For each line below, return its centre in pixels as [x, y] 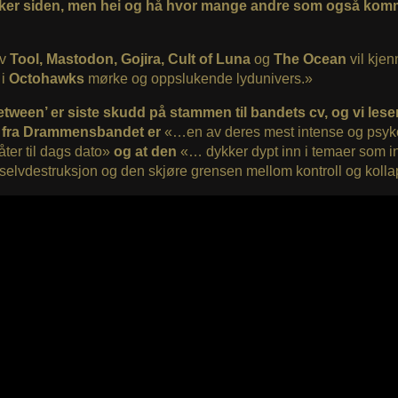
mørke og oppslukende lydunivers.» [198, 78]
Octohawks [46, 78]
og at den [145, 151]
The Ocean [310, 59]
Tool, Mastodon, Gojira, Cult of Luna [130, 59]
